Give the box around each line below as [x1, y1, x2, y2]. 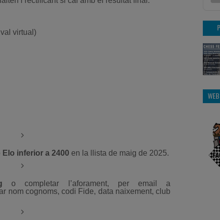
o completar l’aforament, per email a [2, 179, 171, 188]
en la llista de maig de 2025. [69, 149, 169, 158]
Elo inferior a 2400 [2, 149, 69, 158]
